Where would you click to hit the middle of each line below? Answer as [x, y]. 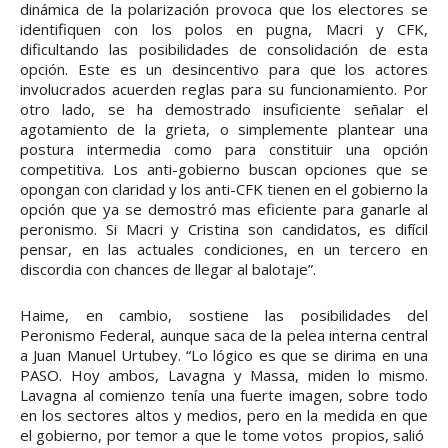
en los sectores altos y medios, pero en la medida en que [224, 414]
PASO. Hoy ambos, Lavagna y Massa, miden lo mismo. [224, 374]
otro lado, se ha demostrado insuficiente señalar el [224, 108]
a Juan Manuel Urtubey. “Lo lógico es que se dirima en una [224, 354]
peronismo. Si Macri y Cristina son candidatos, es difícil [224, 228]
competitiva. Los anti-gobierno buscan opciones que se [224, 168]
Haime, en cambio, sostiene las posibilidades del [224, 314]
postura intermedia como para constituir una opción [224, 148]
